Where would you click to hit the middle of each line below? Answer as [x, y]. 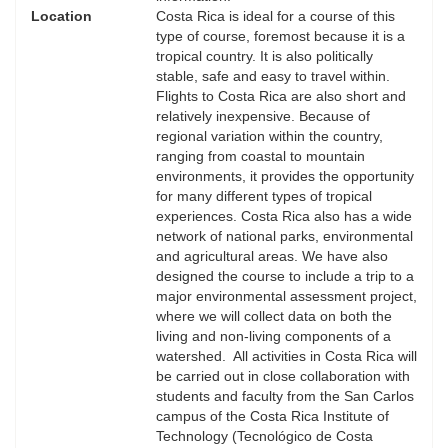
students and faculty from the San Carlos [285, 396]
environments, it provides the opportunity [285, 176]
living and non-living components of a [273, 336]
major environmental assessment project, [286, 296]
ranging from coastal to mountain [260, 156]
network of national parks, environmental [284, 236]
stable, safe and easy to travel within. [273, 76]
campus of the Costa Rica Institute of [272, 416]
